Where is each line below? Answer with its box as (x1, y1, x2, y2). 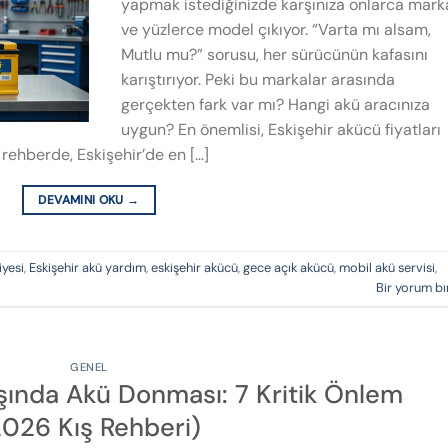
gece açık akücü (243, 259, 334, 277)
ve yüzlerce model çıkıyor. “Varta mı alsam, (121, 18, 431, 40)
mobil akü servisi (339, 259, 435, 277)
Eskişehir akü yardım (29, 259, 146, 277)
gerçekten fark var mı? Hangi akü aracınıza (121, 93, 430, 115)
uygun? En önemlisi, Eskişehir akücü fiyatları (121, 118, 441, 140)
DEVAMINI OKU (38, 191, 128, 208)
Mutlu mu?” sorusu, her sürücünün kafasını (121, 43, 428, 65)
